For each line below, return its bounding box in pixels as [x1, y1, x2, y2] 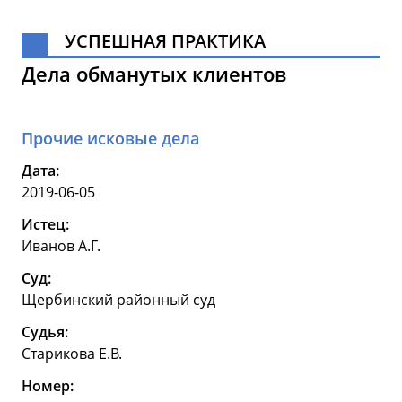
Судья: [22, 322, 68, 343]
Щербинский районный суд [22, 290, 215, 310]
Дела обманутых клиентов [22, 60, 286, 88]
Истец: [22, 214, 69, 235]
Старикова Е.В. [22, 344, 122, 364]
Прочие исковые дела [22, 127, 199, 150]
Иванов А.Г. [22, 236, 100, 257]
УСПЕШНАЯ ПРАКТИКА [65, 29, 266, 54]
